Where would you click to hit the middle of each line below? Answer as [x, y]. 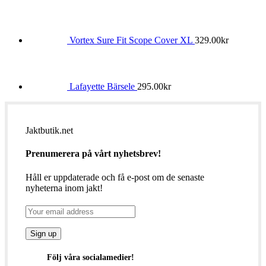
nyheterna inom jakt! [64, 188]
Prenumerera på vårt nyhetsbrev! [93, 154]
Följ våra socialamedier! [91, 258]
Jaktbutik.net [49, 131]
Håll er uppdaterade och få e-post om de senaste [115, 177]
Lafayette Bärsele [103, 87]
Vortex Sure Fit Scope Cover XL [132, 40]
